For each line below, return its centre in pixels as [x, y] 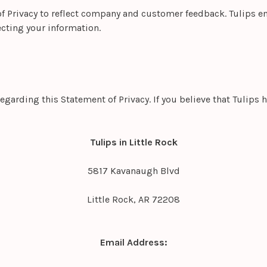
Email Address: [133, 243]
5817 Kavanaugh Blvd [133, 171]
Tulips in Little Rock [133, 142]
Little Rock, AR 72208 [133, 200]
